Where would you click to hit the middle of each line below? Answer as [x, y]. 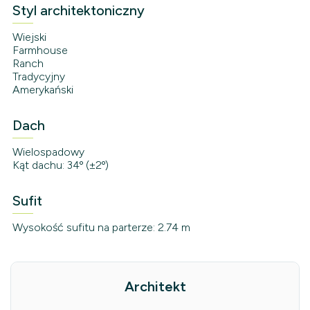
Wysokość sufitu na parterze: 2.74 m [101, 228]
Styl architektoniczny [78, 11]
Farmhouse [40, 51]
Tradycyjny [38, 77]
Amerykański [43, 90]
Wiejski [29, 37]
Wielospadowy [48, 152]
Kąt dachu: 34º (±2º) [60, 165]
